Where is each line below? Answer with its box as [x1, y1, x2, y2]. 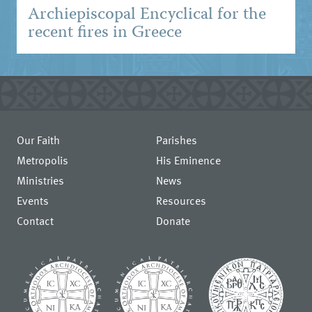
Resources [156, 192, 206, 209]
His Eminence [156, 151, 221, 169]
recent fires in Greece [28, 19, 182, 47]
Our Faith [17, 131, 61, 148]
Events [17, 192, 49, 209]
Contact [17, 212, 54, 229]
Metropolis [17, 151, 69, 169]
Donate [156, 212, 190, 229]
